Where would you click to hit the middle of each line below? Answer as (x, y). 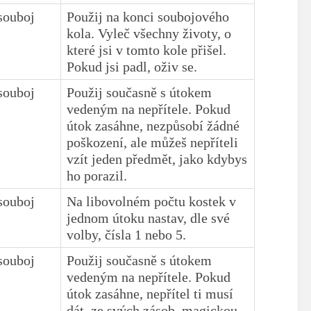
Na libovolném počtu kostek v (152, 201)
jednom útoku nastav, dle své (149, 218)
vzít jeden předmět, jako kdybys (157, 159)
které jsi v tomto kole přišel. (147, 50)
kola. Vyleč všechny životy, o (149, 33)
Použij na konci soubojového (148, 16)
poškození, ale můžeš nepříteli (153, 142)
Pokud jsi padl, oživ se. (134, 66)
